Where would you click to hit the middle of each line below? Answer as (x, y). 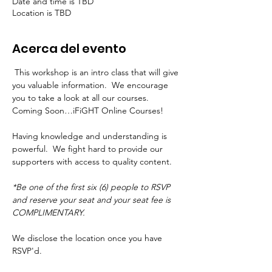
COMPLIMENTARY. (49, 212)
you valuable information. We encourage (91, 85)
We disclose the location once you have (88, 238)
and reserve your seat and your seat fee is (93, 200)
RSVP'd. (27, 251)
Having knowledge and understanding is (91, 136)
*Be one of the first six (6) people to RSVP (92, 187)
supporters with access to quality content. (92, 161)
